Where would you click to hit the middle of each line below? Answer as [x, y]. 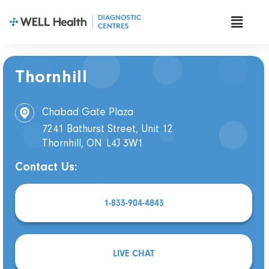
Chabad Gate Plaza [88, 113]
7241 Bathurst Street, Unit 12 [107, 130]
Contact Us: [46, 168]
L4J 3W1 [125, 144]
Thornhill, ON [72, 144]
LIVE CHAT [134, 254]
